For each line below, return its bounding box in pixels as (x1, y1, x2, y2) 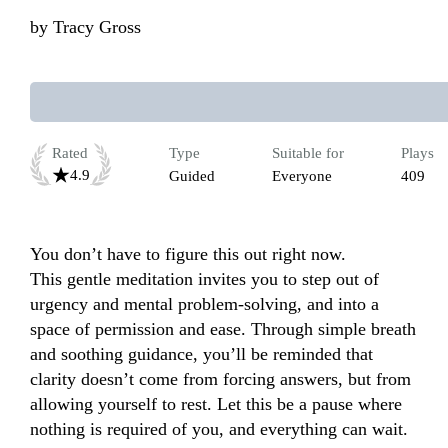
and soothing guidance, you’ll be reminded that (30, 344, 373, 365)
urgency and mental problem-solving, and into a (30, 294, 379, 315)
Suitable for (272, 145, 344, 162)
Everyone (272, 168, 332, 185)
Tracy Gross (53, 17, 141, 38)
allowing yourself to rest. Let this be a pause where (30, 394, 402, 415)
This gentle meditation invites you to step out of (30, 269, 379, 290)
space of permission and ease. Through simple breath (30, 319, 416, 340)
